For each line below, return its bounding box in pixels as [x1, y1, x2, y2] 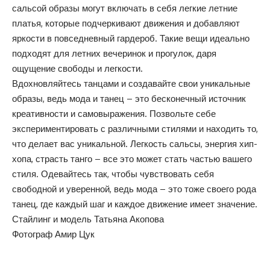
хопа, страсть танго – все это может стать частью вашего [12, 152, 252, 165]
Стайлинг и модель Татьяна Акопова [12, 213, 164, 225]
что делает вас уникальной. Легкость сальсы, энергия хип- [12, 137, 257, 149]
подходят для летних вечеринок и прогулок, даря [12, 47, 216, 59]
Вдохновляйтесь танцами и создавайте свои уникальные [12, 77, 250, 89]
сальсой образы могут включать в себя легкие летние [12, 2, 237, 14]
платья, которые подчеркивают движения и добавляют [12, 17, 240, 29]
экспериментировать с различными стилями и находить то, [12, 122, 258, 134]
